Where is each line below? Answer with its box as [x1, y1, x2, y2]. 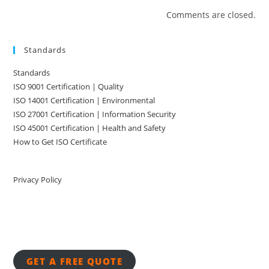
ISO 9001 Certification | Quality [13, 81, 124, 92]
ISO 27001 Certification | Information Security [13, 109, 177, 120]
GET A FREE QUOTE [26, 255, 123, 268]
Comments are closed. [166, 9, 256, 21]
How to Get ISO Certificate [13, 136, 107, 148]
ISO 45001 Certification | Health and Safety [13, 122, 166, 134]
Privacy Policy [13, 174, 62, 186]
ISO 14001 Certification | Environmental [13, 95, 156, 106]
